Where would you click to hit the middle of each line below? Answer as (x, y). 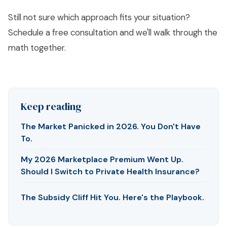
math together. (37, 48)
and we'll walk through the (167, 32)
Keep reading (51, 106)
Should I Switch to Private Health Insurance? (110, 172)
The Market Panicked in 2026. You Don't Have (111, 126)
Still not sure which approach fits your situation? (99, 17)
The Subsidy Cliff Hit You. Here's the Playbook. (112, 197)
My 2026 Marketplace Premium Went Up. (102, 159)
